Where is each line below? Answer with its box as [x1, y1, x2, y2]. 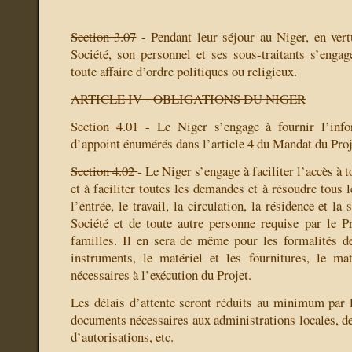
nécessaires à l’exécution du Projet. [71, 266, 251, 284]
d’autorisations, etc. [71, 328, 174, 346]
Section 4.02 [71, 162, 138, 181]
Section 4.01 [71, 117, 145, 136]
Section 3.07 [71, 27, 137, 46]
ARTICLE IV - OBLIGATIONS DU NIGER [71, 90, 306, 108]
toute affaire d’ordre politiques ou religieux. [71, 62, 297, 81]
